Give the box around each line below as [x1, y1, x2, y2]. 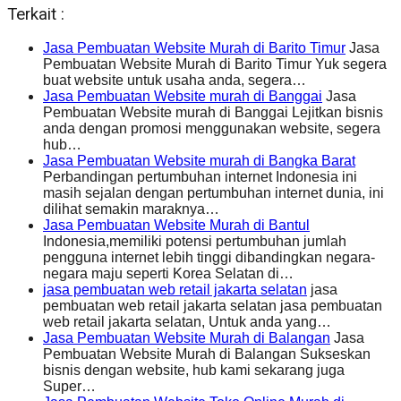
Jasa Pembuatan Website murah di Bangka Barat [43, 153, 355, 169]
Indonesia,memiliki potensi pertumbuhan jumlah [43, 234, 346, 250]
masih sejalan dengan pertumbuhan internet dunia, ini [43, 185, 384, 201]
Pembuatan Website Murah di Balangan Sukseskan [43, 346, 371, 363]
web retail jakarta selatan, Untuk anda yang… [43, 314, 331, 330]
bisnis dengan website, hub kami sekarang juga [43, 363, 345, 379]
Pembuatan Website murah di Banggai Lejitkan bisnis [43, 105, 383, 121]
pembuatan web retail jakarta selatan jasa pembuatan [43, 298, 382, 314]
